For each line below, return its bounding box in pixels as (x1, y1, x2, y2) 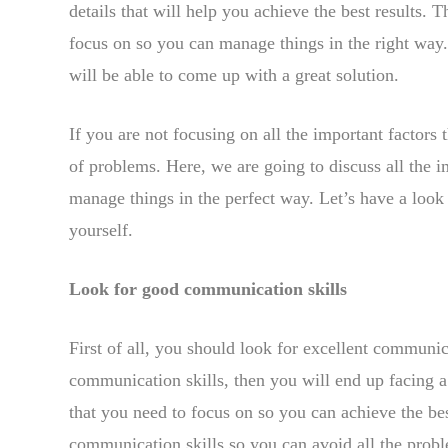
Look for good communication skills (69, 278, 347, 299)
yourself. (69, 219, 133, 240)
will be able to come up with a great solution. (69, 64, 399, 85)
